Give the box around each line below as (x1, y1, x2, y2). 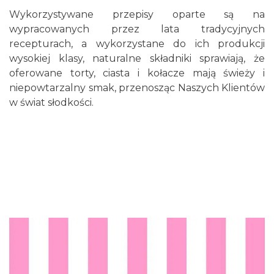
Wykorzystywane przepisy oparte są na (9, 9, 265, 20)
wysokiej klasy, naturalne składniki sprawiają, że (9, 53, 265, 64)
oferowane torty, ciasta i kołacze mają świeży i (9, 67, 265, 79)
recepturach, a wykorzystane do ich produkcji (9, 38, 265, 50)
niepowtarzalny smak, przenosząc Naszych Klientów (9, 82, 265, 94)
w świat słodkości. (9, 97, 94, 108)
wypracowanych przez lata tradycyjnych (9, 23, 265, 35)
